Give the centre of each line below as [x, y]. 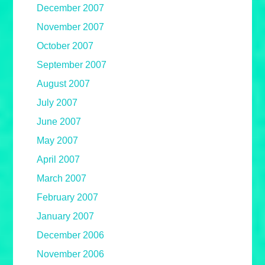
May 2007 [58, 141]
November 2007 [71, 27]
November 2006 [71, 254]
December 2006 [71, 235]
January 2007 [66, 216]
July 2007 [57, 103]
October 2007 [65, 46]
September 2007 [72, 65]
